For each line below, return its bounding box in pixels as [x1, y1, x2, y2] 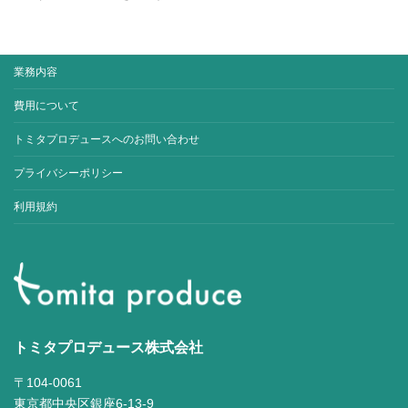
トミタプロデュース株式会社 [14, 340, 203, 356]
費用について [14, 98, 79, 112]
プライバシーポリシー [14, 166, 123, 179]
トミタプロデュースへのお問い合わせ [14, 132, 199, 146]
